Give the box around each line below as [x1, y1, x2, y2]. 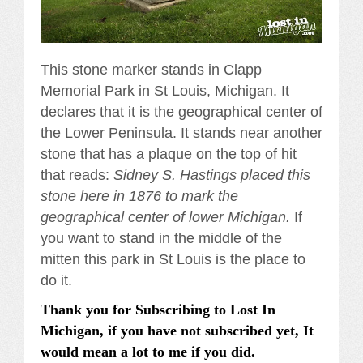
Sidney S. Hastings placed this [113, 167, 310, 184]
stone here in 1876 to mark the [41, 188, 238, 205]
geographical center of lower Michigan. [41, 209, 294, 226]
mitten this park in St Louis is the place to [41, 251, 305, 268]
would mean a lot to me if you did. [41, 344, 255, 361]
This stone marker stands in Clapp [41, 62, 262, 79]
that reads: [41, 167, 113, 184]
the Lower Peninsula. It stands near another [41, 125, 322, 142]
